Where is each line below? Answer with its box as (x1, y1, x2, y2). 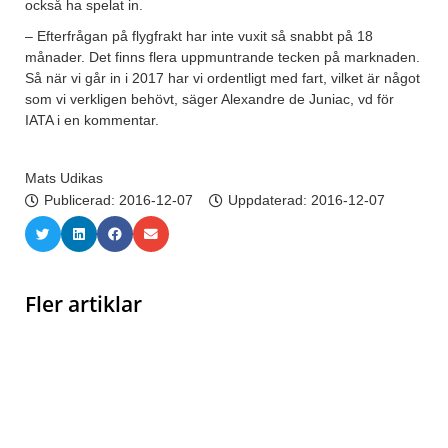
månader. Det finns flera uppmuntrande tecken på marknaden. (25, 49, 420, 66)
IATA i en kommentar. (25, 112, 159, 129)
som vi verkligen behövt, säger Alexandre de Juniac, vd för (25, 91, 394, 108)
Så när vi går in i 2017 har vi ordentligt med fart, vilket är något (25, 70, 420, 87)
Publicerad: (44, 192, 119, 209)
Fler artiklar (25, 290, 142, 319)
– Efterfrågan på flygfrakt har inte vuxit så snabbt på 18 (25, 28, 373, 45)
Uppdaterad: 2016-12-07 (228, 192, 385, 209)
